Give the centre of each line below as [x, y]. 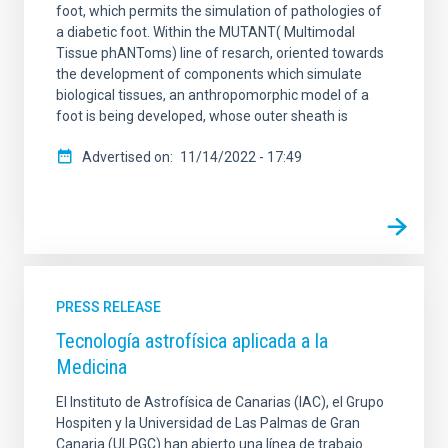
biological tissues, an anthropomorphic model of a [212, 94]
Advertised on [126, 156]
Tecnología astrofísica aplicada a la [192, 340]
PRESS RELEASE [108, 306]
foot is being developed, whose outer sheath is [202, 115]
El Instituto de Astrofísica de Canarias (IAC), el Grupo [220, 401]
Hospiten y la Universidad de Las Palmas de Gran [208, 422]
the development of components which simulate [209, 73]
